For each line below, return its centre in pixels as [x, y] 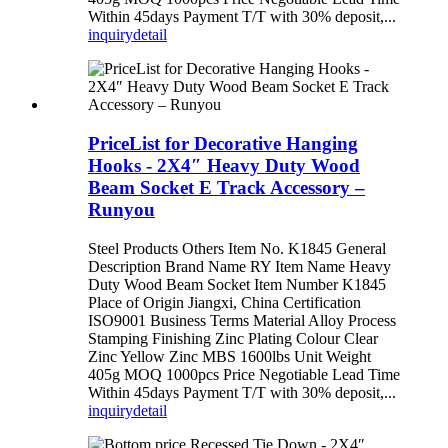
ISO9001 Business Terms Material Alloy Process [242, 320]
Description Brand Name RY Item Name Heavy [239, 266]
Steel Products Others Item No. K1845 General [237, 248]
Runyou [121, 209]
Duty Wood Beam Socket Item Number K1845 [237, 284]
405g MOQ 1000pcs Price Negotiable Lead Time [244, 374]
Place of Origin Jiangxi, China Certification [224, 302]
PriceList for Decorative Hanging [223, 143]
